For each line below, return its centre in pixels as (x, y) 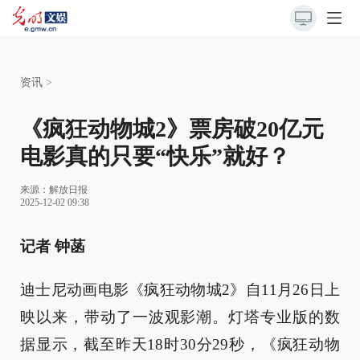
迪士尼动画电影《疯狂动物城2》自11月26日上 (180, 290)
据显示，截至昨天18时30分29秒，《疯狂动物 (180, 344)
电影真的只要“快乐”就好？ (155, 156)
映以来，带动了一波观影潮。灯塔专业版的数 (180, 317)
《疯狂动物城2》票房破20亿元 (172, 129)
